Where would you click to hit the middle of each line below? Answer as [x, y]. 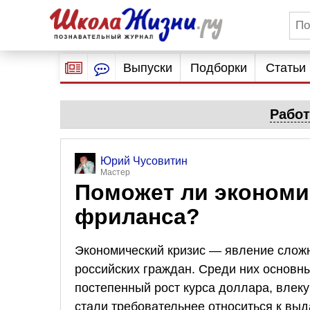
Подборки [219, 68]
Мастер [115, 172]
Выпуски [147, 68]
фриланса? [137, 217]
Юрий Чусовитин [144, 161]
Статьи [285, 68]
